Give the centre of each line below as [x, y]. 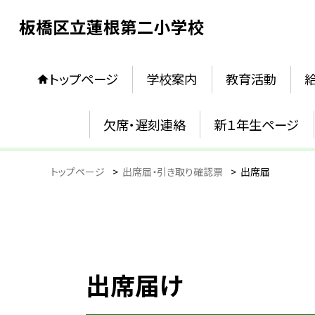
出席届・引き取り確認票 [173, 172]
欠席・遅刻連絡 [145, 124]
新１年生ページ [257, 124]
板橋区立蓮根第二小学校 [111, 26]
